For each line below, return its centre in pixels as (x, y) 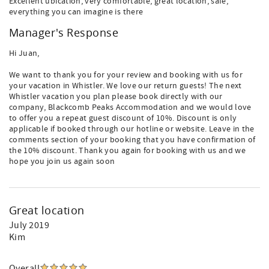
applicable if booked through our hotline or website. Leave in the (132, 129)
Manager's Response (64, 32)
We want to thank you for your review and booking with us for (126, 75)
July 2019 (29, 225)
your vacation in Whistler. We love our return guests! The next (125, 86)
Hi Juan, (24, 53)
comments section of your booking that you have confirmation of (132, 140)
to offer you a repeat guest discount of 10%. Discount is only (123, 118)
